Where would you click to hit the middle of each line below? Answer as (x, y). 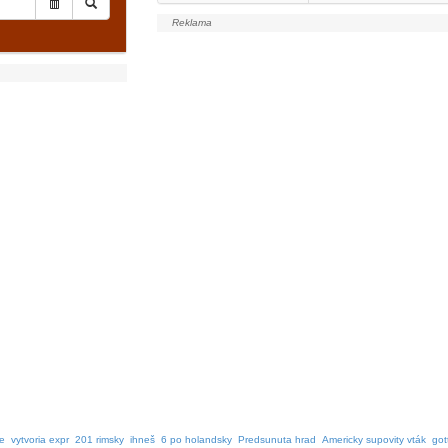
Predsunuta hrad (277, 439)
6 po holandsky (196, 439)
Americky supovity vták (374, 439)
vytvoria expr (40, 439)
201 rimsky (99, 439)
